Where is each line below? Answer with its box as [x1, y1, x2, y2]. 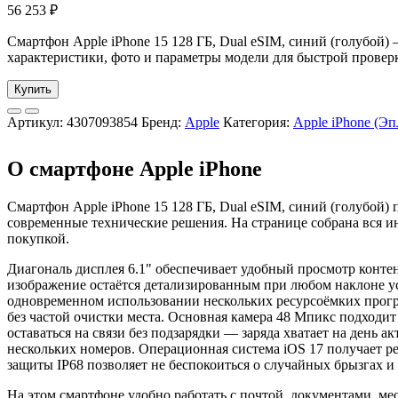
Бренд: [141, 115, 185, 131]
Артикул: [7, 115, 67, 131]
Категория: [223, 115, 293, 131]
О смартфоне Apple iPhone [7, 157, 262, 181]
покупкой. [7, 231, 69, 247]
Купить [14, 83, 52, 97]
